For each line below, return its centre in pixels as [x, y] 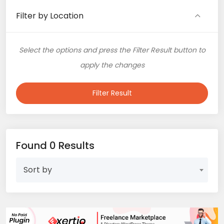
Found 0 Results [55, 145]
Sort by [38, 169]
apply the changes [112, 65]
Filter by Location [50, 15]
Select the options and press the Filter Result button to [112, 50]
